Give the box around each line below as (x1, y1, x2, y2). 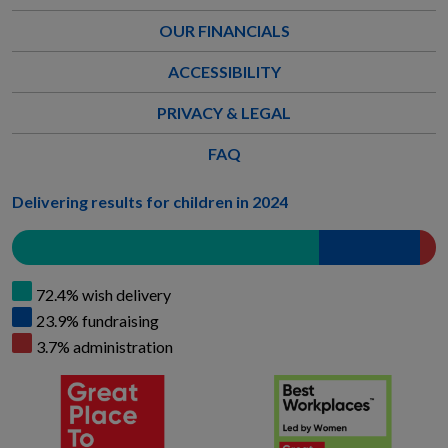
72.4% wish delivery (36, 285, 171, 305)
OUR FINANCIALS (158, 21, 290, 41)
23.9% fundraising (36, 311, 159, 331)
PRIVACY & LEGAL (157, 103, 291, 123)
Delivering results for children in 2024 (12, 192, 288, 212)
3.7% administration (36, 337, 173, 357)
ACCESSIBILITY (167, 62, 281, 82)
